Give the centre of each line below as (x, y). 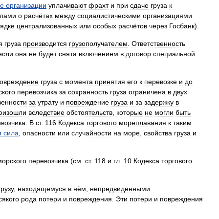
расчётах (38, 16)
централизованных (47, 26)
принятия (110, 82)
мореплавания (142, 123)
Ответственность (158, 44)
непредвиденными (120, 189)
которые (130, 112)
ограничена (147, 92)
